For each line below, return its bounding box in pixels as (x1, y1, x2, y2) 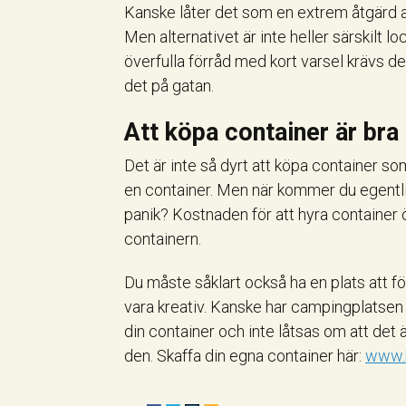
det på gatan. (124, 76, 214, 95)
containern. (124, 229, 201, 248)
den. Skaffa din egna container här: (124, 346, 365, 365)
